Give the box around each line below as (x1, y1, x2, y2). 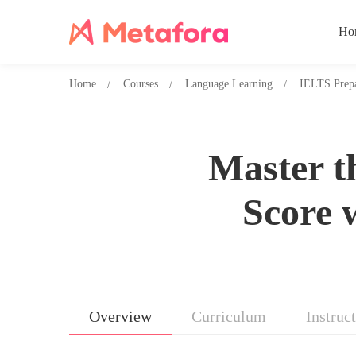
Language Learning (185, 78, 273, 90)
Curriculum (192, 308, 266, 325)
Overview (89, 308, 152, 325)
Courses (123, 78, 158, 90)
